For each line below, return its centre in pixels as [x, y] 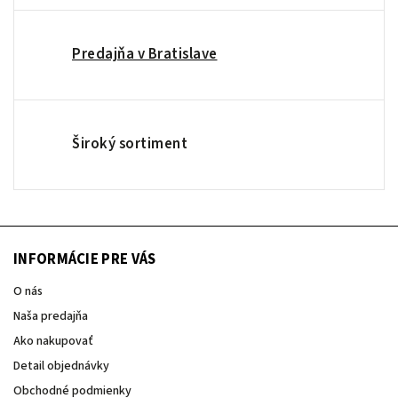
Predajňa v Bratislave [145, 54]
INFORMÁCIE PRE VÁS [85, 259]
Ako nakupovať [53, 341]
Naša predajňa [51, 316]
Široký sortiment [130, 143]
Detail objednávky [61, 366]
